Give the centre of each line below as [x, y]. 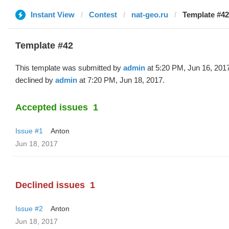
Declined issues [50, 185]
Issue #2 [29, 209]
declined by [35, 80]
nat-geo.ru [150, 15]
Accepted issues [52, 107]
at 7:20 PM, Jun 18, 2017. [121, 80]
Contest [103, 15]
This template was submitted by [69, 68]
